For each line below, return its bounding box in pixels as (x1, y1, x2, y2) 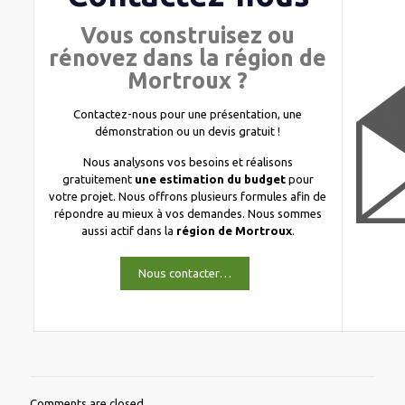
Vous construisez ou (80, 23, 296, 48)
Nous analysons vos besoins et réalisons (82, 155, 293, 168)
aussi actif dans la (80, 224, 176, 237)
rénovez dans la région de (49, 45, 327, 71)
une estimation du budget (134, 173, 286, 185)
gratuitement (61, 173, 135, 185)
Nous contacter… (137, 267, 231, 280)
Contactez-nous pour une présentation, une (73, 108, 303, 120)
